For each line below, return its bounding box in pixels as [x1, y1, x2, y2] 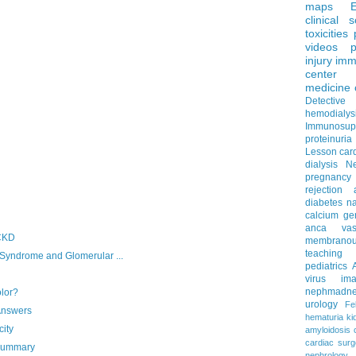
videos [305, 41, 338, 54]
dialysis [305, 159, 338, 171]
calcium [305, 210, 339, 222]
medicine [305, 81, 350, 95]
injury [305, 54, 332, 68]
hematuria [305, 312, 343, 323]
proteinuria [305, 133, 352, 145]
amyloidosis [305, 325, 350, 335]
